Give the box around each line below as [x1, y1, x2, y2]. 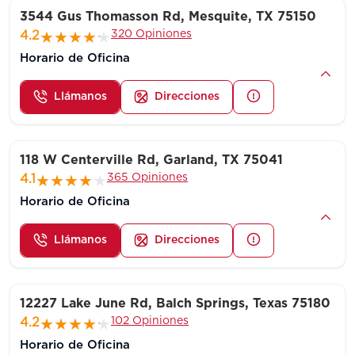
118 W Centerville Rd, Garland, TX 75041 [20, 153, 283, 166]
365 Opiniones [107, 171, 188, 183]
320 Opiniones [111, 28, 192, 40]
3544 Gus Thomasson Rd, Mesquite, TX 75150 [20, 10, 316, 23]
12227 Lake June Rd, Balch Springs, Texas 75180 [20, 296, 330, 310]
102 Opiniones [111, 315, 189, 326]
